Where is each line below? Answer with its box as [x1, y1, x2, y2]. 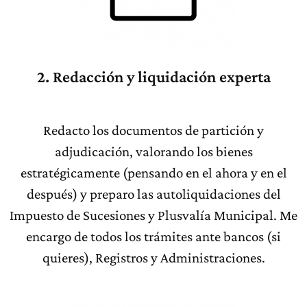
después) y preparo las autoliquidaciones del [26, 186, 281, 202]
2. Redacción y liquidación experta [36, 67, 271, 86]
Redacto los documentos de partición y [43, 122, 264, 138]
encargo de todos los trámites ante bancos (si [26, 228, 281, 245]
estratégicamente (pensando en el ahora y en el [20, 164, 287, 181]
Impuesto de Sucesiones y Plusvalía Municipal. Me [10, 207, 297, 223]
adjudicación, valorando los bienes [54, 143, 253, 160]
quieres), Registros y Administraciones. [42, 249, 265, 266]
